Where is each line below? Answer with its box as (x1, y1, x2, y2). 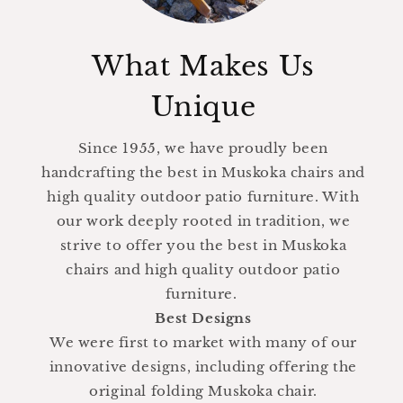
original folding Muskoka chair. (89, 381, 318, 399)
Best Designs (155, 309, 252, 327)
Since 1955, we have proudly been (77, 139, 329, 157)
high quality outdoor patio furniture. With (47, 187, 360, 205)
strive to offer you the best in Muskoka (59, 236, 347, 254)
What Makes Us (92, 49, 315, 83)
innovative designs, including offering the (49, 357, 358, 375)
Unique (150, 89, 256, 123)
